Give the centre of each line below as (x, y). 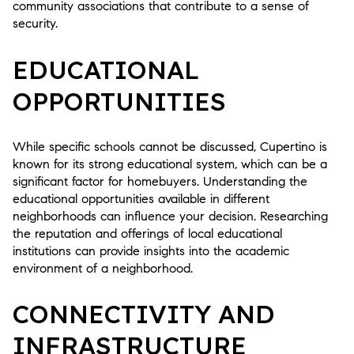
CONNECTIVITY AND (144, 314)
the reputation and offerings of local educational (147, 233)
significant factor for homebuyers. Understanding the (160, 181)
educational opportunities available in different (141, 198)
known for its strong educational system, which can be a (170, 164)
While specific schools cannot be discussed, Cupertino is (170, 146)
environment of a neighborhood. (103, 268)
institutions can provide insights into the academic (151, 250)
